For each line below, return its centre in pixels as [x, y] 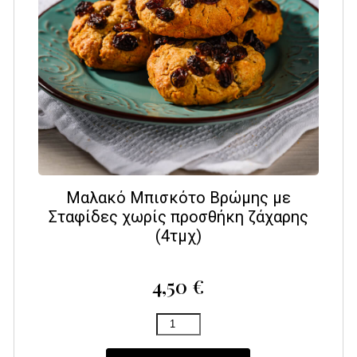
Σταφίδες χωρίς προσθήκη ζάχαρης [178, 216]
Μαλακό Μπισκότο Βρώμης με [178, 197]
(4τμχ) [178, 235]
